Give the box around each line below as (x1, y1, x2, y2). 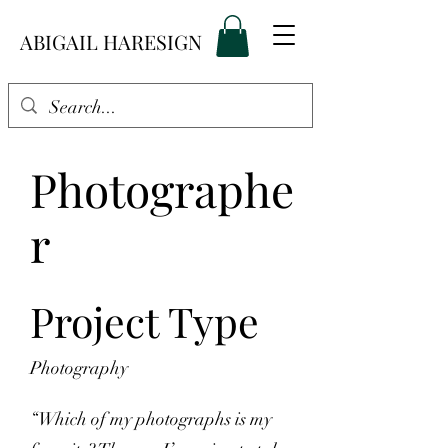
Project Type (30, 294, 259, 348)
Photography (30, 357, 128, 379)
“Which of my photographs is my (30, 408, 272, 430)
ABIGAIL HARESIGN (20, 28, 202, 55)
